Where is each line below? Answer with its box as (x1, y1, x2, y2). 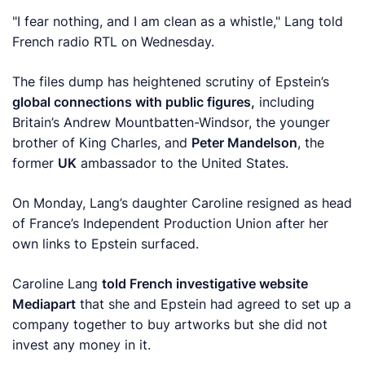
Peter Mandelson (191, 134, 298, 151)
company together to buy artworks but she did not (12, 316, 328, 332)
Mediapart (12, 296, 76, 312)
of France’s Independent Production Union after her (12, 215, 329, 231)
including (255, 94, 315, 110)
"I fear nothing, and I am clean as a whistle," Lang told (12, 13, 344, 29)
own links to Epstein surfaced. (12, 235, 200, 252)
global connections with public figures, (12, 94, 256, 110)
